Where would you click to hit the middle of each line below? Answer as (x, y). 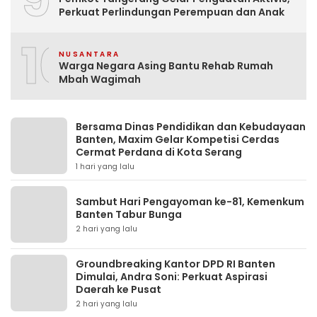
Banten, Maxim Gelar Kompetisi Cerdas (178, 139)
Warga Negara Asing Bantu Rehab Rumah (166, 65)
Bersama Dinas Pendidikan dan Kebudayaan (191, 127)
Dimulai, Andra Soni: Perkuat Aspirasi (172, 277)
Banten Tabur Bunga (129, 214)
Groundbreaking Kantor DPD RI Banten (175, 264)
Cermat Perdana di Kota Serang (159, 152)
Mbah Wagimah (100, 79)
